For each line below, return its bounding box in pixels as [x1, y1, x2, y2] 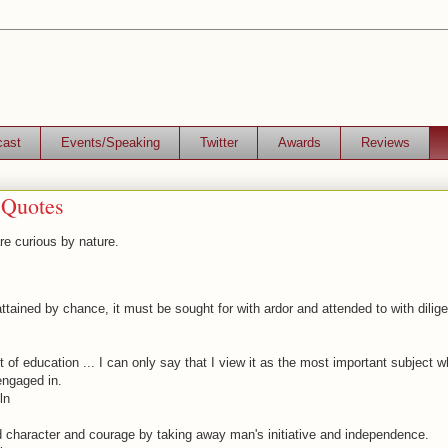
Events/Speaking [60, 134, 160, 150]
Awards [277, 134, 321, 150]
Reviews [360, 134, 410, 150]
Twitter [199, 134, 238, 150]
